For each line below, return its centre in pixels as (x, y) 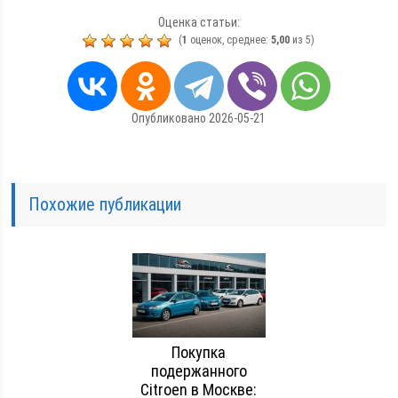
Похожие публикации (105, 204)
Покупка (199, 352)
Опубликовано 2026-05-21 (199, 118)
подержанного (199, 370)
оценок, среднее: (230, 40)
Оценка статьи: (199, 22)
